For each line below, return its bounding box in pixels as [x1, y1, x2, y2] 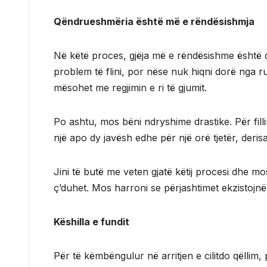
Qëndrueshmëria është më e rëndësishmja [54, 15, 254, 27]
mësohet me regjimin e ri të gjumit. [54, 81, 207, 94]
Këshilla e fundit [54, 215, 129, 228]
